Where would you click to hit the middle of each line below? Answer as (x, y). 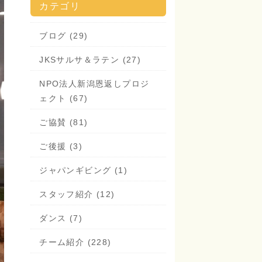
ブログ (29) (64, 36)
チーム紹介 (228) (75, 242)
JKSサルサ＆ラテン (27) (90, 60)
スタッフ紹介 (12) (77, 194)
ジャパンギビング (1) (84, 170)
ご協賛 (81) (64, 122)
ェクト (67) (64, 98)
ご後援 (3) (61, 146)
